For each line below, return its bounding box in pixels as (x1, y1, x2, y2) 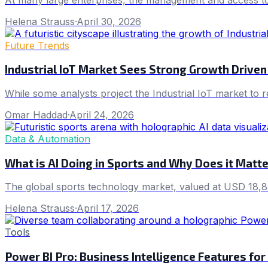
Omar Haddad (5, 109, 68, 121)
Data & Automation (5, 133, 90, 145)
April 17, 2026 (77, 202, 139, 215)
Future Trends (5, 39, 69, 51)
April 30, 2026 (77, 15, 141, 28)
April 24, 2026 (69, 109, 134, 121)
